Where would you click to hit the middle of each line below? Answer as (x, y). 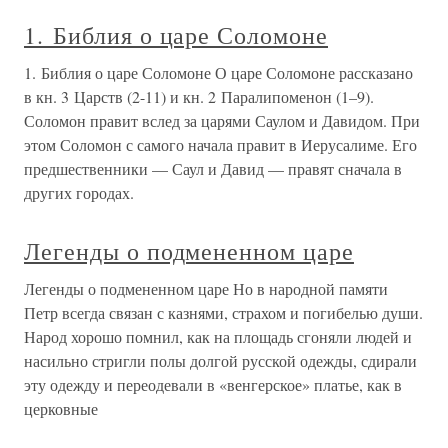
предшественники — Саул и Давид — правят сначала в (213, 168)
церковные (61, 408)
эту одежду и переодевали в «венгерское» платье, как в (213, 384)
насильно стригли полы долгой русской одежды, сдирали (220, 360)
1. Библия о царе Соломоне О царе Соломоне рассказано (218, 72)
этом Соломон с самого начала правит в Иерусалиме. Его (220, 144)
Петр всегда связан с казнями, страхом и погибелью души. (223, 312)
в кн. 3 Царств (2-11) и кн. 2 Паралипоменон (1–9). (199, 96)
